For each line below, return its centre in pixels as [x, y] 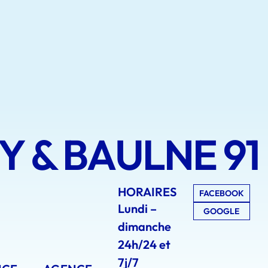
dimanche [145, 226]
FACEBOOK [221, 193]
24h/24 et [144, 244]
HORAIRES [147, 192]
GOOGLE [221, 211]
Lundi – [138, 208]
